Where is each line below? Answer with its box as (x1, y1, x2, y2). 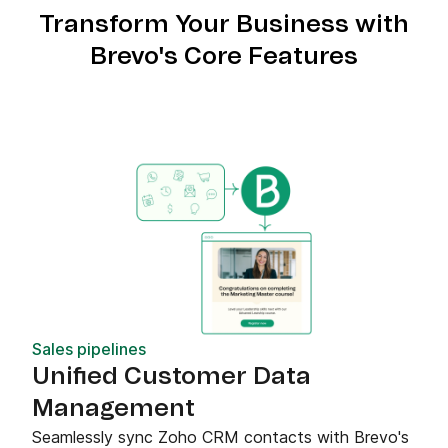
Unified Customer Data (32, 364, 311, 389)
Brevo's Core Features (90, 44, 358, 69)
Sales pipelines (32, 338, 146, 359)
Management (32, 396, 195, 421)
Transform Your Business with (39, 12, 409, 37)
